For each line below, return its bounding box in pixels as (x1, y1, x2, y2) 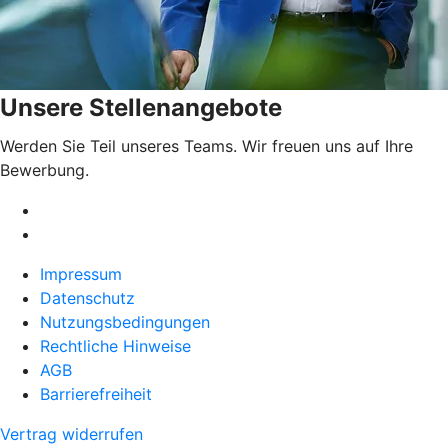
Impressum (40, 264, 122, 285)
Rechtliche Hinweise (40, 336, 191, 357)
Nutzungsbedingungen (40, 312, 210, 333)
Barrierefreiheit (40, 384, 152, 405)
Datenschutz (40, 288, 135, 309)
